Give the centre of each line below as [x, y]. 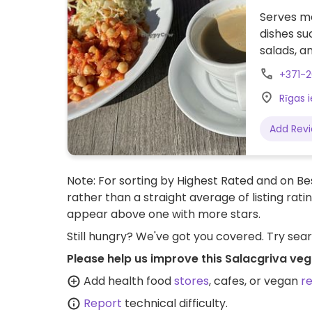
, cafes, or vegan [255, 281]
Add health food [127, 281]
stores [192, 281]
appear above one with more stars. [164, 214]
